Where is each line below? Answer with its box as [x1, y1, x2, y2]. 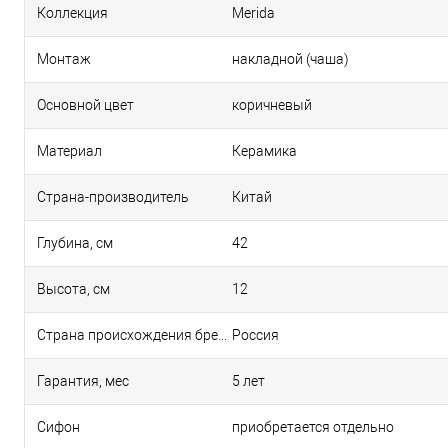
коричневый [232, 97, 312, 113]
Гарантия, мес [37, 373, 129, 389]
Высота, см [37, 281, 110, 297]
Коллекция [37, 5, 108, 21]
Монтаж [37, 51, 91, 67]
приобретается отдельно [232, 419, 394, 435]
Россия [232, 327, 279, 343]
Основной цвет [37, 97, 134, 113]
